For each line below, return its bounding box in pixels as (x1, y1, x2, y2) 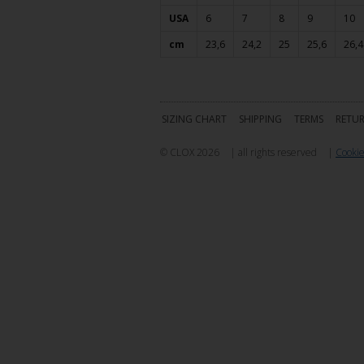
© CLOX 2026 (160, 145, 219, 160)
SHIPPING (239, 111, 283, 126)
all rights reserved (238, 145, 317, 160)
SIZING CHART (162, 111, 227, 126)
